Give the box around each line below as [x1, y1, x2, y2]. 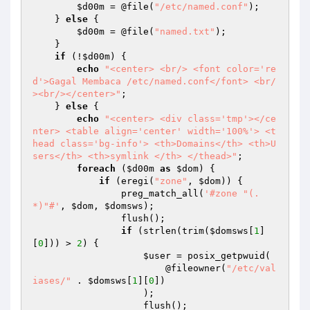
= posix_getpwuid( [171, 250, 276, 261]
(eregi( [110, 176, 154, 186]
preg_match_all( [121, 188, 204, 199]
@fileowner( [165, 263, 226, 273]
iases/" [33, 275, 71, 286]
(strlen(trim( [132, 226, 210, 236]
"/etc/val [226, 263, 276, 273]
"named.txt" [154, 26, 215, 37]
